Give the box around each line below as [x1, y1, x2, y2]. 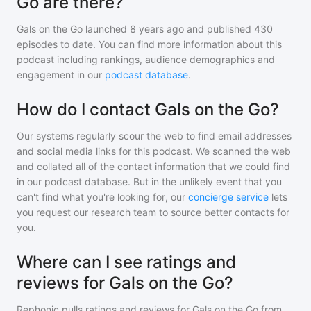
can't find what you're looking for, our [17, 191, 185, 203]
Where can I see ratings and [17, 252, 236, 272]
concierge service [188, 191, 269, 203]
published [204, 23, 251, 35]
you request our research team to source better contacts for [17, 206, 289, 218]
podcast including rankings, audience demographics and [17, 53, 275, 65]
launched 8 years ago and [83, 23, 204, 35]
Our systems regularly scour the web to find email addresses [17, 130, 292, 142]
